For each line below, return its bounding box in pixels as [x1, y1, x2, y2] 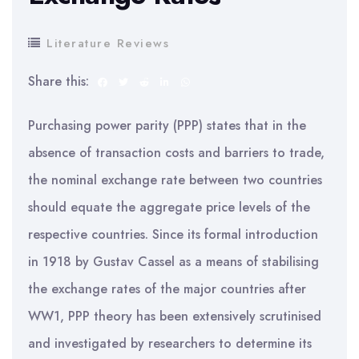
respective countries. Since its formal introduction [28, 225, 318, 244]
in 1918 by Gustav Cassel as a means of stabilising [28, 252, 319, 271]
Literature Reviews [46, 34, 169, 52]
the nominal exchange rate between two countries [28, 171, 322, 189]
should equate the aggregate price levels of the [28, 198, 310, 216]
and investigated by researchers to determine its [28, 334, 312, 353]
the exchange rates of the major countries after [28, 280, 306, 298]
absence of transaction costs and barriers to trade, [28, 143, 325, 162]
